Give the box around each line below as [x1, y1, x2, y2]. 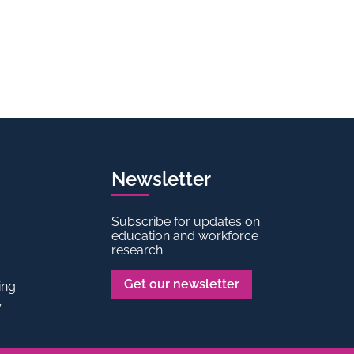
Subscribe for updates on [111, 214, 260, 229]
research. [111, 243, 165, 258]
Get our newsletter [123, 277, 239, 292]
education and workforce [111, 228, 258, 243]
